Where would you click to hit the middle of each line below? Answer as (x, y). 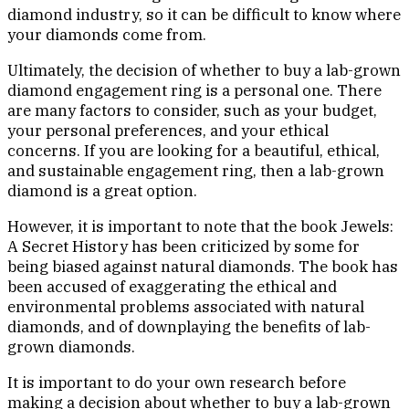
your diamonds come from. (107, 35)
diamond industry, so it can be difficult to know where (204, 15)
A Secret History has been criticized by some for (184, 247)
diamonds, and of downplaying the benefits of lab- (189, 327)
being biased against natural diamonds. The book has (203, 267)
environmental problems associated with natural (186, 307)
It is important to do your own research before (177, 383)
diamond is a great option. (102, 191)
